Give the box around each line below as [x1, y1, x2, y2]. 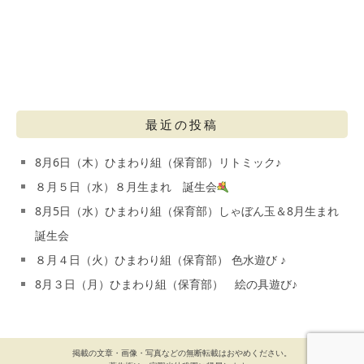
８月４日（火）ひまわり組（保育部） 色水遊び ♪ [34, 252, 286, 268]
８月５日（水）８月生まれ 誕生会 [34, 179, 217, 195]
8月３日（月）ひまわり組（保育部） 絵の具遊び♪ [34, 276, 297, 292]
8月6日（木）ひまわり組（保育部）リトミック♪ [34, 154, 281, 171]
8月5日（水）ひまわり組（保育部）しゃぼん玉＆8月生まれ [34, 203, 339, 219]
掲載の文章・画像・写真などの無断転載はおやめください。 [72, 347, 292, 359]
